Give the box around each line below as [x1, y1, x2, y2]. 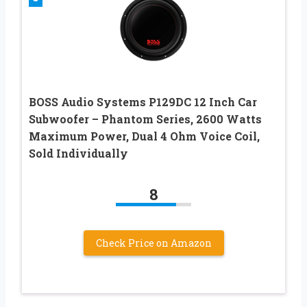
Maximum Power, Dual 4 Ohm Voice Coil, [29, 128, 260, 143]
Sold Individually [29, 145, 128, 160]
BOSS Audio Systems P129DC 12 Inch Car [29, 94, 257, 109]
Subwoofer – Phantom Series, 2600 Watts [29, 111, 262, 126]
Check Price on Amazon [95, 236, 212, 249]
